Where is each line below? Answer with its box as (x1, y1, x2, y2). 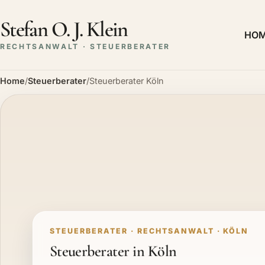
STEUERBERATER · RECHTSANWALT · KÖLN (49, 226, 249, 235)
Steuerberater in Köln (49, 242, 177, 261)
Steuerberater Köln (89, 75, 164, 86)
